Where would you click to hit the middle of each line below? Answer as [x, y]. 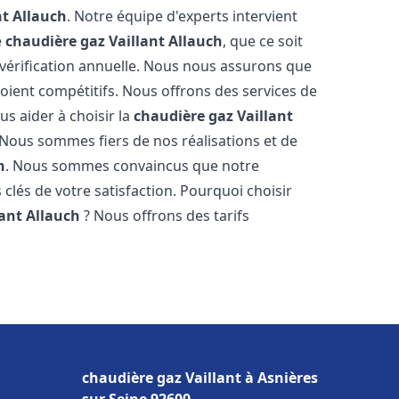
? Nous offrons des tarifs [165, 216]
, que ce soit [263, 41]
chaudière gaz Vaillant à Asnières [200, 378]
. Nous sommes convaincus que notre [133, 166]
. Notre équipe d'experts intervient [183, 16]
